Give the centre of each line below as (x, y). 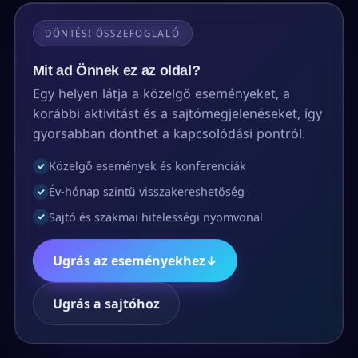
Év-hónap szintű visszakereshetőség (146, 191)
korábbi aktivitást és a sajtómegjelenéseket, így (177, 113)
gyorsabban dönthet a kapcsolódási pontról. (169, 133)
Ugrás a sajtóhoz (106, 303)
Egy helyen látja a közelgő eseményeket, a (161, 93)
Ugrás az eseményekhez (129, 259)
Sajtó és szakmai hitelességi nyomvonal (155, 217)
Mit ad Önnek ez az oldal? (116, 70)
